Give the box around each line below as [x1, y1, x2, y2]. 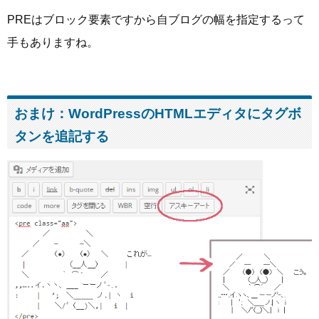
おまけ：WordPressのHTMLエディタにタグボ [14, 105, 301, 121]
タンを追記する [14, 128, 109, 144]
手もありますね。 [7, 36, 98, 49]
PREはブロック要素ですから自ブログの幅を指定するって [7, 14, 305, 26]
